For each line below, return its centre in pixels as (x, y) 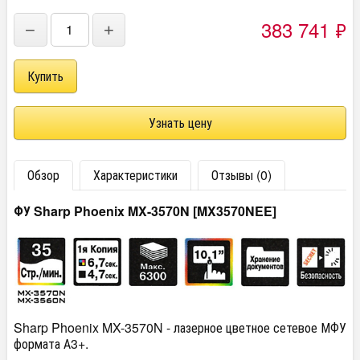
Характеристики (135, 175)
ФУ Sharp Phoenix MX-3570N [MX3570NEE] (145, 211)
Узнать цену (180, 123)
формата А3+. (51, 344)
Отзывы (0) (241, 175)
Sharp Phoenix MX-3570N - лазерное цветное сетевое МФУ (180, 327)
